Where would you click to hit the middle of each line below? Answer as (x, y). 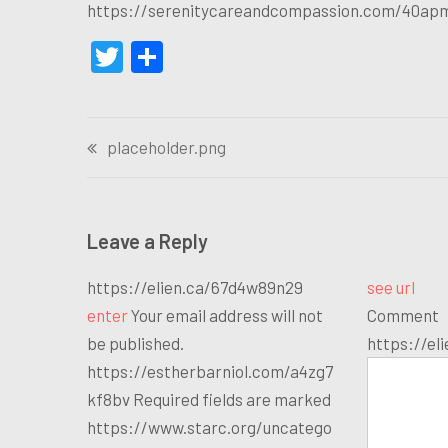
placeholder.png (166, 147)
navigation (139, 176)
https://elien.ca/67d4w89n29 (195, 286)
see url (390, 286)
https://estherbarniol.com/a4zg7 (210, 370)
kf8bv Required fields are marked (209, 398)
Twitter (173, 56)
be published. (135, 342)
